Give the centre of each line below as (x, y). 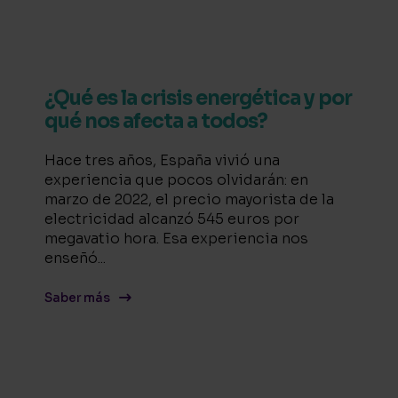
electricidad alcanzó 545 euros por (172, 219)
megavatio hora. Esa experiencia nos (176, 239)
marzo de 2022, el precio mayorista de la (189, 199)
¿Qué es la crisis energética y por (198, 98)
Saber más (77, 298)
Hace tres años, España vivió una (162, 160)
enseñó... (75, 258)
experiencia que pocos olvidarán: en (176, 180)
